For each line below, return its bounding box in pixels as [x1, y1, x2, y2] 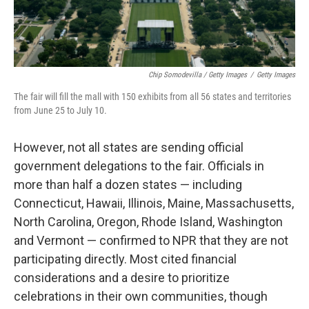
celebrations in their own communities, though [14, 288, 268, 303]
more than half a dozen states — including [14, 177, 242, 192]
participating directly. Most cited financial [14, 251, 237, 266]
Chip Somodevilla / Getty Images [148, 70, 247, 79]
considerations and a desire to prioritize [14, 270, 230, 285]
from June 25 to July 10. [14, 104, 107, 116]
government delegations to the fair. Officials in [14, 158, 264, 173]
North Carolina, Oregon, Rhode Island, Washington [14, 214, 283, 229]
